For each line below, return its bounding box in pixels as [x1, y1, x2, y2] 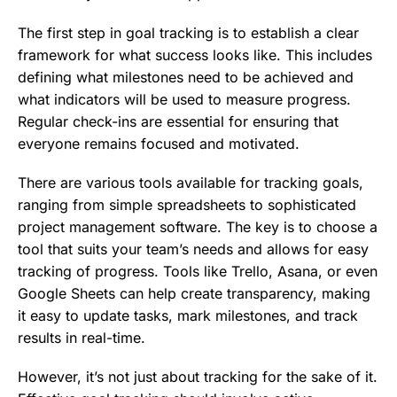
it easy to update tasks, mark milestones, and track [18, 306, 358, 324]
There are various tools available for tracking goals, [18, 173, 363, 191]
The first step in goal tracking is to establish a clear [18, 23, 359, 42]
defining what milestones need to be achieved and [18, 67, 354, 86]
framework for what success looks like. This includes [18, 45, 372, 64]
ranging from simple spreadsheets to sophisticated [18, 195, 356, 214]
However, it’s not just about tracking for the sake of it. [18, 368, 378, 385]
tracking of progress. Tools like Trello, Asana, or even [18, 261, 378, 280]
